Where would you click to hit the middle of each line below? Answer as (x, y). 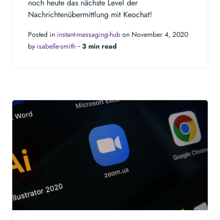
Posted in (42, 34)
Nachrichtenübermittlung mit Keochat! (90, 14)
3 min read (99, 46)
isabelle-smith (56, 46)
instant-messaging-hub (89, 34)
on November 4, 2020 (154, 34)
